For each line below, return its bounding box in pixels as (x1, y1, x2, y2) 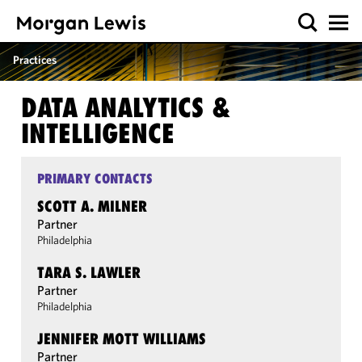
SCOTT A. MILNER (37, 197, 147, 215)
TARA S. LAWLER (37, 263, 141, 281)
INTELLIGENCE (21, 117, 175, 149)
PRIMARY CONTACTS (37, 170, 153, 187)
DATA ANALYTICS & (21, 91, 230, 124)
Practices (13, 53, 57, 67)
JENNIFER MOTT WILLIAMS (37, 330, 206, 347)
